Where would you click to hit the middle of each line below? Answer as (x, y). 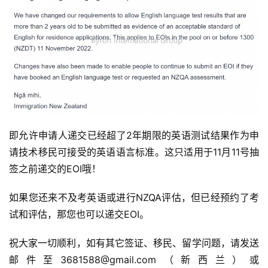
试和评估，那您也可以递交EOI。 (79, 214)
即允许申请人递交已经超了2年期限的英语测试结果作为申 (134, 135)
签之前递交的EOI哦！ (55, 169)
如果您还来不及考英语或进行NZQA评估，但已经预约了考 (134, 197)
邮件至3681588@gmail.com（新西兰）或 (134, 260)
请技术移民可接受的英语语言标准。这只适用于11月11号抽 (134, 152)
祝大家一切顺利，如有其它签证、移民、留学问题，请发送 (134, 243)
